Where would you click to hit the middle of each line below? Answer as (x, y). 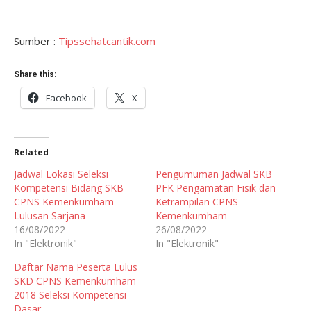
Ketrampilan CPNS (197, 201)
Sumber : (36, 41)
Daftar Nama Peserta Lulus (76, 267)
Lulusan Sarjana (50, 215)
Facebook (66, 98)
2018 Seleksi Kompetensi (70, 294)
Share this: (35, 74)
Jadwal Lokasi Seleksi (61, 174)
